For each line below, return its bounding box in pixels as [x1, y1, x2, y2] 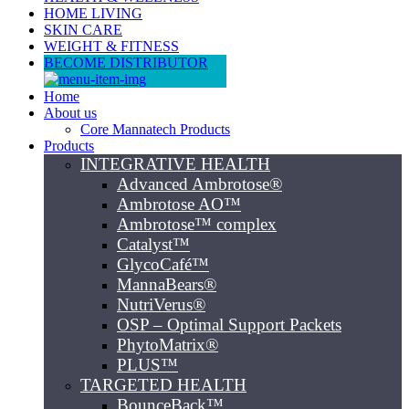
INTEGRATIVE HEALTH [80, 154, 270, 173]
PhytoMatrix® [117, 335, 218, 354]
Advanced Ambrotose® [117, 174, 282, 194]
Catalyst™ [117, 235, 190, 254]
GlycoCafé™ [117, 255, 209, 274]
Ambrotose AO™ [117, 194, 241, 214]
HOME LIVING [44, 5, 142, 21]
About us [44, 105, 97, 121]
